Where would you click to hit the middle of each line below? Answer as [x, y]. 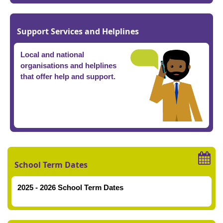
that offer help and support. [68, 76]
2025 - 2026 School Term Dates [70, 187]
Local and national [52, 54]
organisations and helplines [68, 65]
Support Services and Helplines [78, 31]
